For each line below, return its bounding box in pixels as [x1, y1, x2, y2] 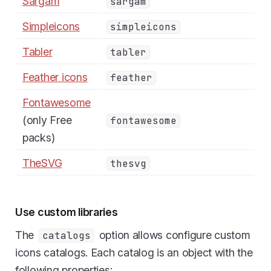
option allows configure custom [96, 228, 250, 241]
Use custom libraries [15, 205, 118, 218]
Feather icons [22, 70, 88, 83]
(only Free [22, 113, 72, 126]
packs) [22, 131, 55, 144]
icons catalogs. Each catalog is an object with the [15, 246, 253, 259]
